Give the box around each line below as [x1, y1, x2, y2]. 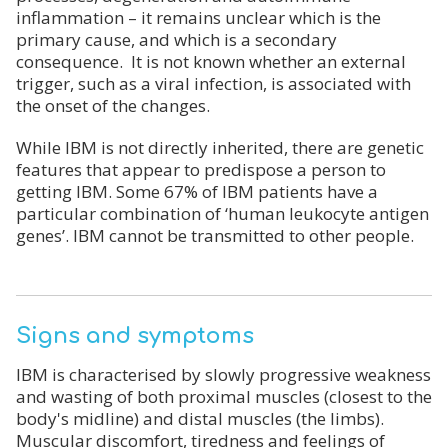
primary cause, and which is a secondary [16, 28, 337, 52]
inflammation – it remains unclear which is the [16, 6, 381, 30]
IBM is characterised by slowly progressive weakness [16, 363, 431, 387]
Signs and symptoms [16, 324, 254, 349]
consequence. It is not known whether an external [16, 50, 406, 74]
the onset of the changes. [16, 94, 210, 118]
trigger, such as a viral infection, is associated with [16, 72, 411, 96]
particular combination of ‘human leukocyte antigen [16, 202, 429, 226]
